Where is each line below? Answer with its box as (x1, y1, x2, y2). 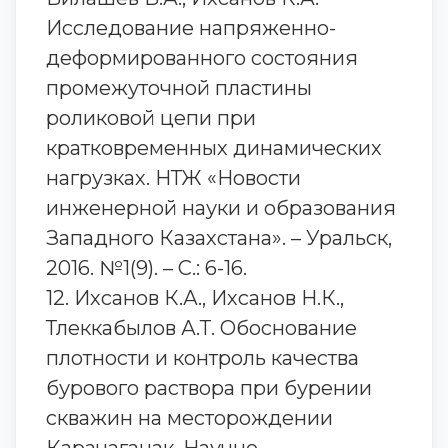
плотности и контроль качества (46, 346, 359, 370)
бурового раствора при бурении (46, 376, 372, 400)
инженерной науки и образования (46, 196, 396, 220)
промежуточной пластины (46, 76, 312, 100)
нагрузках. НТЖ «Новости (46, 166, 301, 190)
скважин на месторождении (46, 406, 333, 430)
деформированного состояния (46, 46, 358, 70)
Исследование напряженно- (46, 16, 336, 40)
